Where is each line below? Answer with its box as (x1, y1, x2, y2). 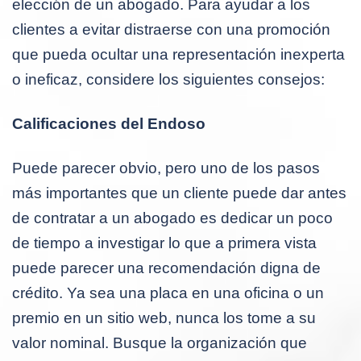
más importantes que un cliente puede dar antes (12, 184, 346, 201)
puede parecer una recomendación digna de (12, 259, 321, 276)
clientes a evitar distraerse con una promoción (12, 20, 330, 38)
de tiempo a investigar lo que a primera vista (12, 234, 317, 251)
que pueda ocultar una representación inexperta (12, 45, 345, 63)
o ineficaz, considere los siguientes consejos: (12, 70, 325, 88)
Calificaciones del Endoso (12, 114, 205, 132)
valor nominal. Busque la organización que (12, 334, 307, 351)
